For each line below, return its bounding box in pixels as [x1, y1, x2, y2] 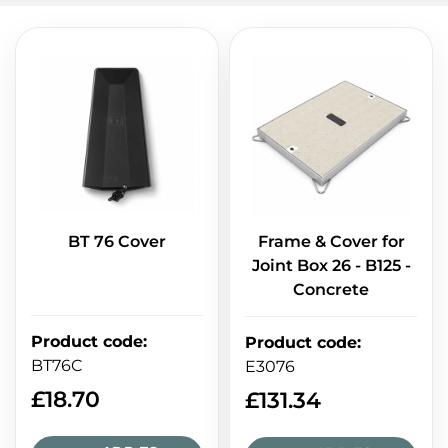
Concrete [293, 280, 369, 300]
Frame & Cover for [257, 232, 405, 252]
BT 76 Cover [68, 232, 166, 252]
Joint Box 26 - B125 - [251, 256, 411, 276]
